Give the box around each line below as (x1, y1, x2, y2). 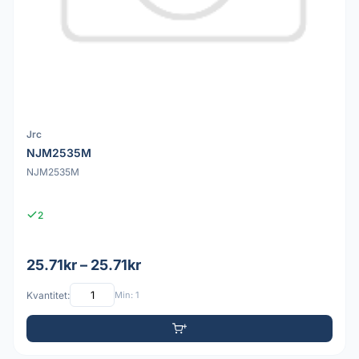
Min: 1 (115, 288, 139, 301)
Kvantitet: (26, 288, 70, 301)
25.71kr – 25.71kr (26, 256, 141, 274)
